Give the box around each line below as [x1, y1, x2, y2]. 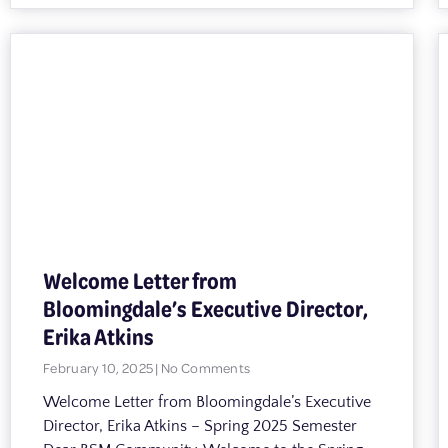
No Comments [158, 357, 251, 377]
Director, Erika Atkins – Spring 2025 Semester [43, 416, 357, 435]
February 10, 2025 [43, 357, 156, 377]
